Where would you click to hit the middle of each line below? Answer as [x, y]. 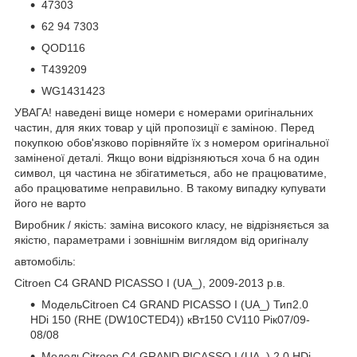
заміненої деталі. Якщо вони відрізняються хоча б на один [167, 157]
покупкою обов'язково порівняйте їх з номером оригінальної [172, 142]
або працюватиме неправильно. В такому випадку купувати [170, 188]
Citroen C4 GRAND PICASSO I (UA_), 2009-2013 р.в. [150, 282]
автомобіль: [45, 261]
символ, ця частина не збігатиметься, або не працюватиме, [171, 173]
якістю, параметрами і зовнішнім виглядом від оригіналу [161, 239]
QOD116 [63, 47]
